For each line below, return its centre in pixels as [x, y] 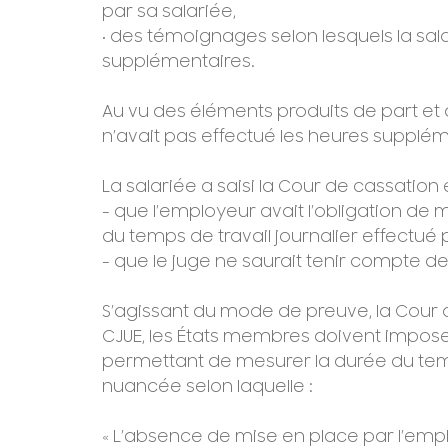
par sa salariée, [169, 12]
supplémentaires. [178, 62]
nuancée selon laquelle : [207, 387]
